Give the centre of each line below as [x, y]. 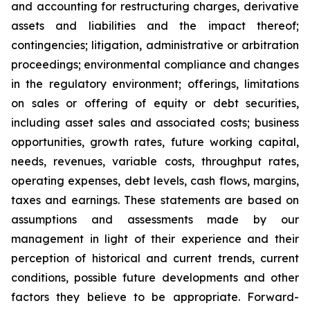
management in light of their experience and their [155, 239]
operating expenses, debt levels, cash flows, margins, [155, 181]
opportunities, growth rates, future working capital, [155, 142]
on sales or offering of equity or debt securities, [155, 103]
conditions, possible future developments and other [155, 277]
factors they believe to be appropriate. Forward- [155, 297]
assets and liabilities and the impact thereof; [155, 26]
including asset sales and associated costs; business [155, 122]
